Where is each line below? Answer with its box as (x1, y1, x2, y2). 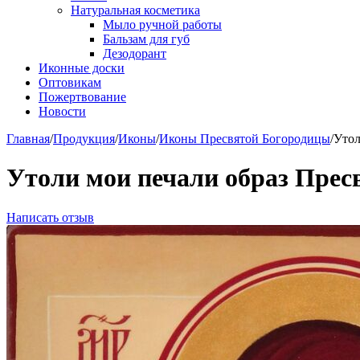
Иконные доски (39, 61, 125, 75)
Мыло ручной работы (103, 18, 222, 31)
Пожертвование (39, 90, 126, 104)
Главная (6, 132, 50, 145)
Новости (39, 104, 86, 118)
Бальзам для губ (103, 32, 190, 46)
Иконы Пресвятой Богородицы (159, 132, 330, 145)
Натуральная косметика (71, 3, 200, 17)
